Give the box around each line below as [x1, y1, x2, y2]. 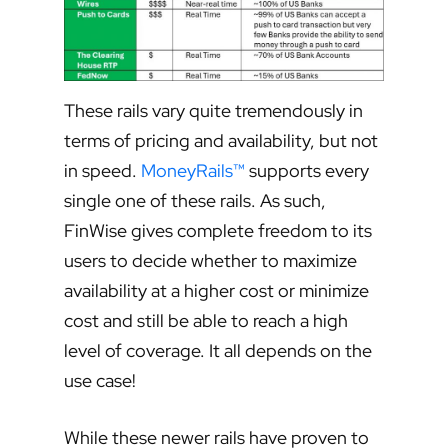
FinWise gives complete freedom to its [64, 219, 372, 243]
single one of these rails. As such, [64, 189, 326, 213]
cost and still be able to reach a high [64, 309, 348, 333]
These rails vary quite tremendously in [64, 99, 363, 123]
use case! [64, 369, 136, 393]
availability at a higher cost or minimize [64, 279, 369, 303]
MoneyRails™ [141, 159, 245, 183]
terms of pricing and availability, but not [64, 129, 378, 153]
